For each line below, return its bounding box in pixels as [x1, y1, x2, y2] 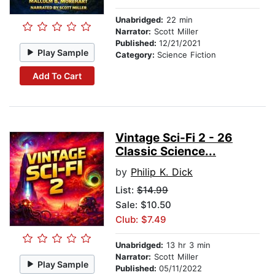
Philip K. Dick [131, 166, 193, 179]
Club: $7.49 [115, 214, 166, 226]
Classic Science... [115, 144, 216, 159]
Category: [115, 50, 157, 60]
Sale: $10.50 [115, 199, 171, 211]
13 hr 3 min [163, 240, 211, 250]
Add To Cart [32, 70, 82, 81]
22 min [163, 15, 193, 25]
